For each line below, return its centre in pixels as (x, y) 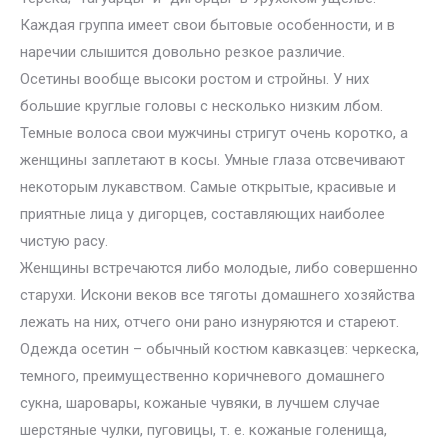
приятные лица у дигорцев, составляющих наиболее (202, 214)
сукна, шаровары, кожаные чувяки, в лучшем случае (200, 403)
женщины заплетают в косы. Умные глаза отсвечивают (212, 160)
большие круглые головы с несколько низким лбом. (201, 106)
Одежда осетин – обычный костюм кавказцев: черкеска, (219, 349)
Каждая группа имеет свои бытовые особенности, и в (207, 25)
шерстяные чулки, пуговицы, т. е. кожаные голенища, (203, 430)
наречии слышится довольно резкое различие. (182, 52)
